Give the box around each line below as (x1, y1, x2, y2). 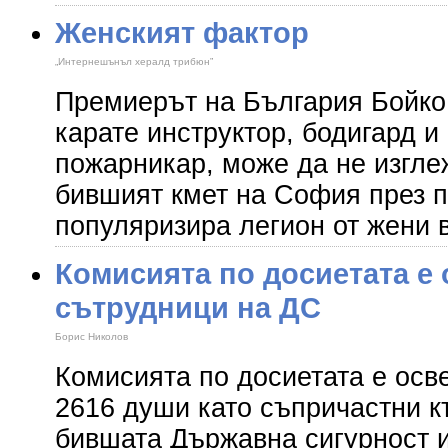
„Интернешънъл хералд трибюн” (55, 56, 213, 67)
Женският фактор (55, 16, 309, 49)
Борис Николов (55, 331, 128, 342)
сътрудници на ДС (55, 291, 321, 324)
